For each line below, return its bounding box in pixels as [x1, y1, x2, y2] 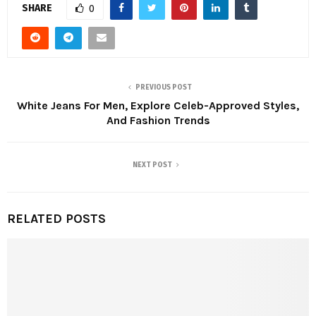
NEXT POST [133, 161, 172, 170]
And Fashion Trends [106, 114, 210, 128]
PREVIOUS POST [135, 83, 192, 92]
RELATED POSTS [7, 211, 106, 227]
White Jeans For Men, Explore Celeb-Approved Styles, [17, 99, 299, 113]
